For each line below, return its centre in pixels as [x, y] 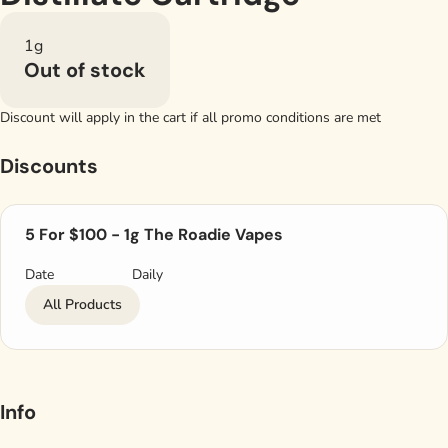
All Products [82, 304]
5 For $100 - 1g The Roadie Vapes [154, 234]
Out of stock [85, 70]
